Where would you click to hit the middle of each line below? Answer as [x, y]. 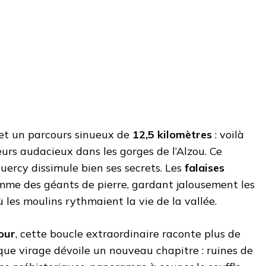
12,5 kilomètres [172, 134]
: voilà [228, 134]
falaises [205, 167]
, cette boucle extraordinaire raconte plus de [128, 233]
